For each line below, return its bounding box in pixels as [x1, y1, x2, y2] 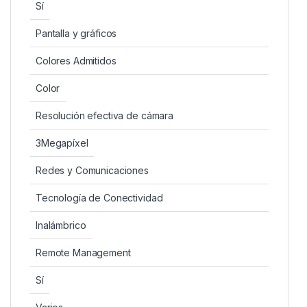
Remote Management [36, 246, 131, 258]
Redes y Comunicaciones [36, 164, 149, 176]
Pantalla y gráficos [36, 27, 117, 39]
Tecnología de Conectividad [36, 191, 163, 204]
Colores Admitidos [36, 54, 116, 66]
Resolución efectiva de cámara [36, 109, 173, 121]
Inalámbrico [36, 219, 86, 231]
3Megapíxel [36, 136, 88, 149]
